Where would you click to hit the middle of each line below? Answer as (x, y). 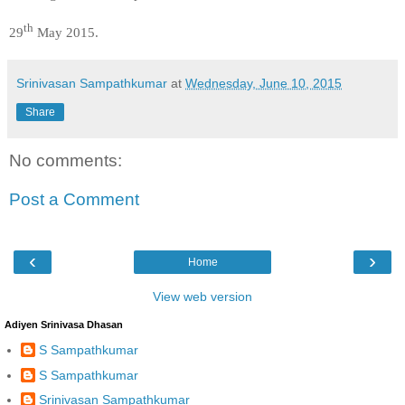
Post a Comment (74, 200)
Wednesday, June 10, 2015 (264, 83)
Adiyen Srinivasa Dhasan (64, 324)
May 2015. (66, 32)
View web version (202, 296)
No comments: (66, 160)
